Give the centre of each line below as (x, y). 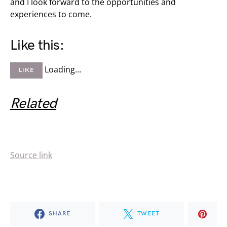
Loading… (63, 69)
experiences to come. (51, 14)
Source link (31, 155)
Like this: (37, 45)
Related (33, 103)
